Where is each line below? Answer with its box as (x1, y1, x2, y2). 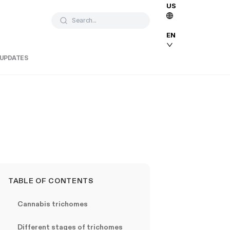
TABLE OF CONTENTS (8, 177, 93, 185)
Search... (72, 16, 97, 24)
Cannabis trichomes (17, 200, 88, 208)
